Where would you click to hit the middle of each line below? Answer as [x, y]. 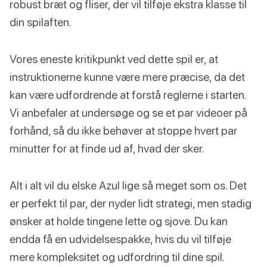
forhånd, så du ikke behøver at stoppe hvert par [123, 131]
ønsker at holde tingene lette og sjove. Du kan [119, 221]
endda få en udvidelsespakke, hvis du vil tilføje [120, 239]
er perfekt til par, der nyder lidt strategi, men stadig [131, 203]
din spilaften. [41, 22]
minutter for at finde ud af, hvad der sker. [107, 148]
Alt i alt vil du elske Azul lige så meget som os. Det [128, 185]
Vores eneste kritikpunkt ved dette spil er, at [114, 59]
